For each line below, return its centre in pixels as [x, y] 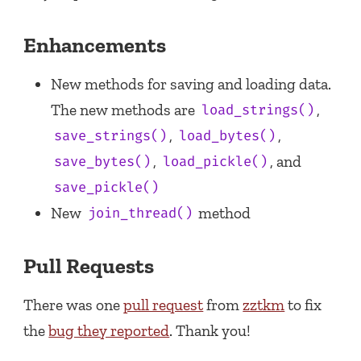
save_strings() [110, 136]
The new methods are [125, 110]
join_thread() [140, 214]
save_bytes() [102, 162]
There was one [74, 305]
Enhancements [95, 45]
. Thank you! [210, 330]
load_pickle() [215, 162]
